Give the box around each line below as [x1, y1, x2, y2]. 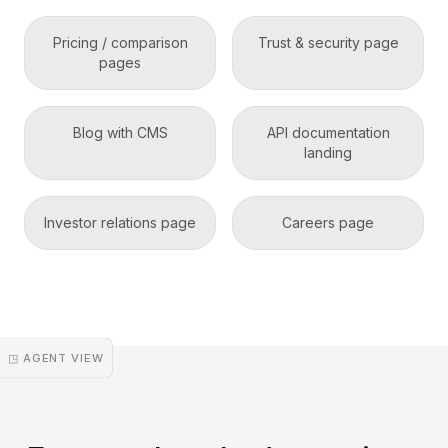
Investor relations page [44, 214, 196, 231]
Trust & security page [257, 34, 399, 51]
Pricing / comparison [52, 34, 188, 51]
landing [304, 144, 352, 161]
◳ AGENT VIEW [8, 350, 104, 364]
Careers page [282, 214, 374, 231]
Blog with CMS [72, 124, 168, 141]
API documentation [266, 124, 390, 141]
